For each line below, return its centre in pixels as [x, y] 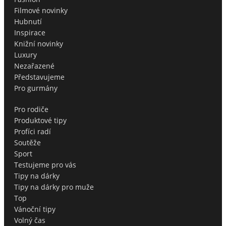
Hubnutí [28, 22]
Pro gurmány [36, 88]
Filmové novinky [41, 11]
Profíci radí [33, 132]
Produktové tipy [40, 121]
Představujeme [39, 77]
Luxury [25, 55]
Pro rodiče [31, 109]
